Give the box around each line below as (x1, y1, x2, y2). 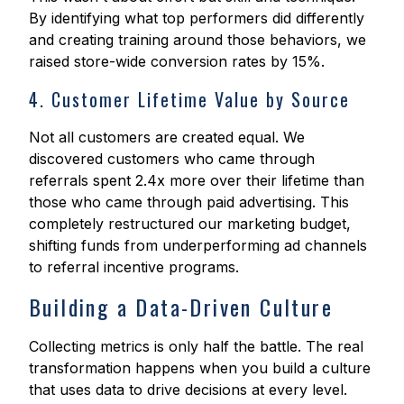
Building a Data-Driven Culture (29, 290, 334, 324)
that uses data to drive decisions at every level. (29, 381, 347, 399)
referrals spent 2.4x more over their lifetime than (29, 171, 364, 190)
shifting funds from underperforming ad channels (29, 236, 367, 255)
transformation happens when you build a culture (29, 359, 371, 378)
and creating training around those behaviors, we (29, 31, 366, 50)
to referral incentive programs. (29, 258, 239, 277)
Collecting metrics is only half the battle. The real (29, 337, 363, 356)
